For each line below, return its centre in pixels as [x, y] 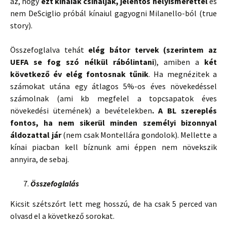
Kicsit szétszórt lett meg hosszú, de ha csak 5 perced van [113, 204]
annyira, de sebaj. [40, 159]
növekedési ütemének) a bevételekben [81, 110]
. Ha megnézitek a [183, 74]
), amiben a [179, 62]
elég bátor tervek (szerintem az [153, 50]
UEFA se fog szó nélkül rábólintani [82, 62]
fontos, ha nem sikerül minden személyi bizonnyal [113, 123]
